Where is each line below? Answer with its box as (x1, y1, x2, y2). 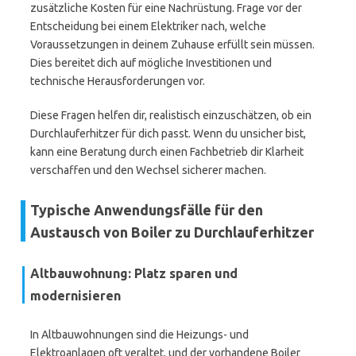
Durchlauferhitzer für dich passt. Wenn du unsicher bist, (30, 127, 306, 140)
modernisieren (30, 288, 121, 303)
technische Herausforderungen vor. (30, 75, 205, 87)
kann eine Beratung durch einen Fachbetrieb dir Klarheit (30, 145, 304, 158)
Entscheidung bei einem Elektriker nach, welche (30, 20, 266, 33)
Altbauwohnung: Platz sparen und (30, 266, 238, 281)
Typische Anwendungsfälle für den (30, 202, 263, 218)
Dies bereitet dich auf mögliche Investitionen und (30, 56, 272, 69)
